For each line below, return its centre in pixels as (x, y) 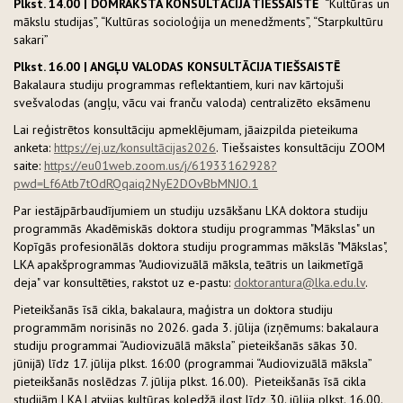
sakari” (34, 40)
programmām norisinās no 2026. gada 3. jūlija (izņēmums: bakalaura (196, 327)
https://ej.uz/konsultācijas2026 (135, 148)
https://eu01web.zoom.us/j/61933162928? (161, 166)
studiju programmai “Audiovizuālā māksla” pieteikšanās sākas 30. (185, 345)
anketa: (34, 148)
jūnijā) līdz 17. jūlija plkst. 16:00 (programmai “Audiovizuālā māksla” (194, 363)
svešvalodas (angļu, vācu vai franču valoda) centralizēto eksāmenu (196, 103)
